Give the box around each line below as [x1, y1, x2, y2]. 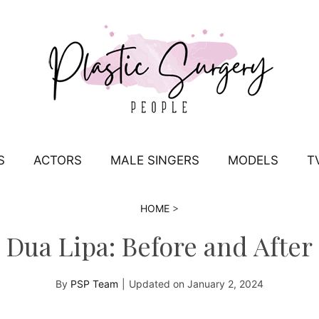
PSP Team [70, 278, 118, 290]
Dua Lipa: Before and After [6, 229, 313, 263]
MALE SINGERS [110, 153, 199, 167]
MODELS [227, 153, 278, 167]
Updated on [129, 278, 187, 290]
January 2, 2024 [187, 278, 263, 290]
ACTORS [33, 153, 82, 167]
